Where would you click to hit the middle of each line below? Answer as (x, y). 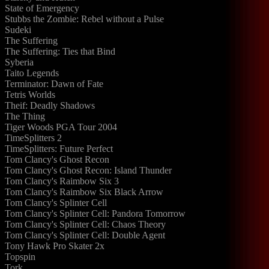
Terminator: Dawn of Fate (54, 84)
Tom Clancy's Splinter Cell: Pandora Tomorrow (95, 213)
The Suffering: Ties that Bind (60, 51)
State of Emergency (42, 8)
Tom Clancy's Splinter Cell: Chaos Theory (85, 224)
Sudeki (18, 30)
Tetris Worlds (30, 95)
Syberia (19, 62)
